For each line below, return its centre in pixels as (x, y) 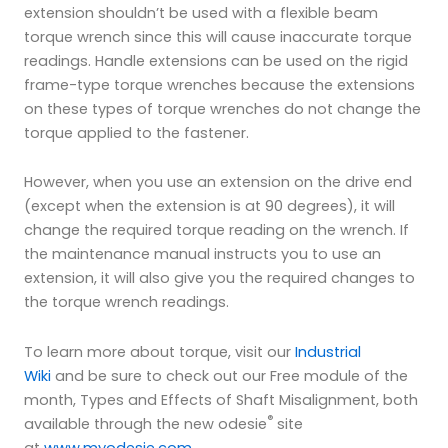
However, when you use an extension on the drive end (218, 182)
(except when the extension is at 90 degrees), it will (209, 206)
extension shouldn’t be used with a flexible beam (201, 12)
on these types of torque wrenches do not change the (222, 108)
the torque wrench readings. (126, 302)
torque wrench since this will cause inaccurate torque (218, 36)
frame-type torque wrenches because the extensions (219, 84)
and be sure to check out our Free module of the (229, 375)
